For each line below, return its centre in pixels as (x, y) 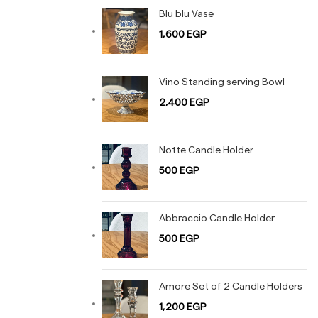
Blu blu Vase (186, 14)
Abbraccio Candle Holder (217, 219)
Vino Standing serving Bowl (222, 82)
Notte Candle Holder (206, 150)
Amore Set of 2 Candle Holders (231, 287)
